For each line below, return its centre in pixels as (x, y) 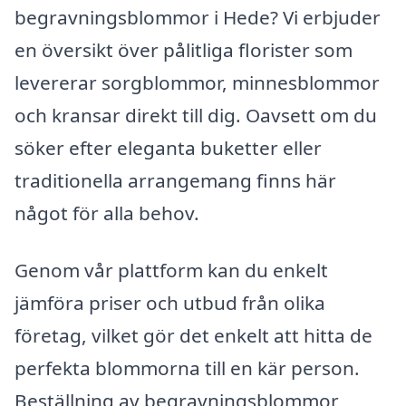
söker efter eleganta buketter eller (168, 147)
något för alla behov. (107, 213)
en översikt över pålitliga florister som (184, 49)
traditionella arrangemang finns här (175, 180)
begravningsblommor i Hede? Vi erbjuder (198, 17)
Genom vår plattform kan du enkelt (171, 271)
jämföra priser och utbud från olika (170, 303)
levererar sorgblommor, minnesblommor (197, 82)
